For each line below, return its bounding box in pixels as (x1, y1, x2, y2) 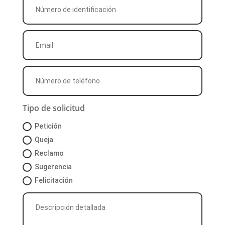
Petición (35, 122, 62, 130)
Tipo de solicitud (23, 102, 85, 114)
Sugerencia (35, 162, 72, 171)
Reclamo (35, 149, 64, 157)
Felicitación (35, 176, 73, 184)
